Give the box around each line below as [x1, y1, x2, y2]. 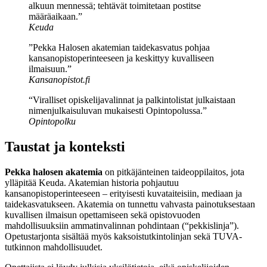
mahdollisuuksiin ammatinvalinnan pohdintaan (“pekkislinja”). [5, 220, 239, 231]
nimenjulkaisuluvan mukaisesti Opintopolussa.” [29, 105, 207, 116]
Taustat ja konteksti [5, 138, 125, 154]
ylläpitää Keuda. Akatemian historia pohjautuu [5, 177, 179, 188]
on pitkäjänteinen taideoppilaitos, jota [103, 166, 244, 177]
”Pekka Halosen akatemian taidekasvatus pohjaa [29, 42, 210, 53]
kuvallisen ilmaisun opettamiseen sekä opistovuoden [5, 209, 200, 220]
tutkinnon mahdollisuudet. [5, 241, 103, 252]
